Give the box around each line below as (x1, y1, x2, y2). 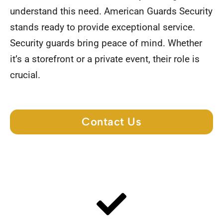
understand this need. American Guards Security (10, 5, 213, 17)
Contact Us (82, 115, 141, 129)
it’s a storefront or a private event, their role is (10, 53, 200, 65)
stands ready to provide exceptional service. (10, 21, 195, 33)
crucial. (10, 69, 40, 81)
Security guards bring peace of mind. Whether (10, 37, 202, 49)
